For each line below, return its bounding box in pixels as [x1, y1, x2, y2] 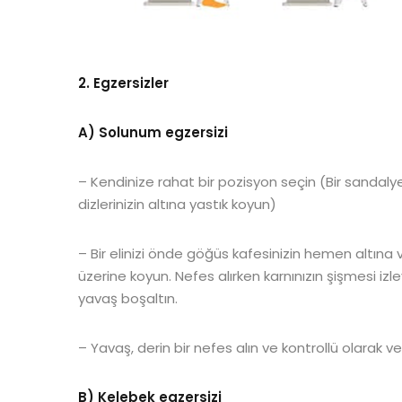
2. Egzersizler [78, 74, 169, 92]
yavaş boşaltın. [78, 289, 178, 308]
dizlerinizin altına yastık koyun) [78, 195, 280, 214]
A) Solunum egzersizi [78, 123, 228, 142]
